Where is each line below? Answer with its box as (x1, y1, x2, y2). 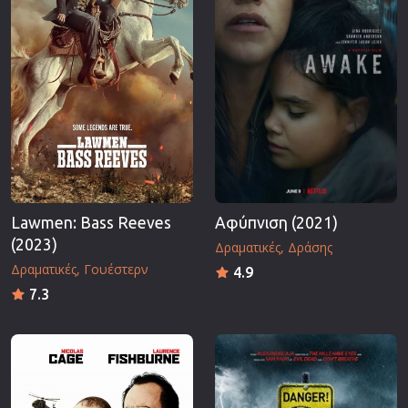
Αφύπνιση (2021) (215, 214, 338, 232)
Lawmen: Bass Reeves (11, 214, 171, 232)
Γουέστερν (84, 260, 148, 279)
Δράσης (288, 239, 332, 257)
